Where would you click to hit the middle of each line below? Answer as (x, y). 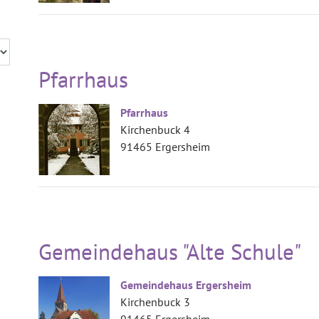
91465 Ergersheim (165, 147)
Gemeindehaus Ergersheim (186, 285)
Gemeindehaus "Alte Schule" (170, 252)
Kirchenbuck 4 (155, 130)
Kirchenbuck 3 (155, 302)
